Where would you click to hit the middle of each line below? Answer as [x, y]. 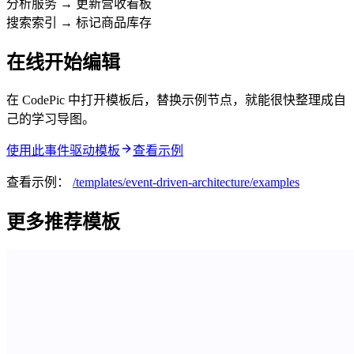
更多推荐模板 [63, 222]
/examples [275, 183]
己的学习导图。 [51, 119]
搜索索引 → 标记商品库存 [79, 22]
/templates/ [99, 183]
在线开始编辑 [63, 62]
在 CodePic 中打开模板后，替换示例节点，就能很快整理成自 [176, 100]
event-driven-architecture [188, 183]
